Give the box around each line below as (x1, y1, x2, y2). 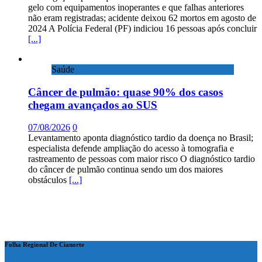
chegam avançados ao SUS (28, 98, 157, 111)
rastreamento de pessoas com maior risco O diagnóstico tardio (28, 154, 255, 164)
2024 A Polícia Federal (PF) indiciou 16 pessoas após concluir (28, 23, 257, 33)
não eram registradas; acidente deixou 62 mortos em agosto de (28, 12, 256, 23)
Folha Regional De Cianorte (5, 241, 84, 249)
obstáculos (28, 175, 69, 185)
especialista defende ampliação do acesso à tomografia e (28, 143, 234, 154)
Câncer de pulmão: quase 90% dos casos (28, 85, 223, 98)
